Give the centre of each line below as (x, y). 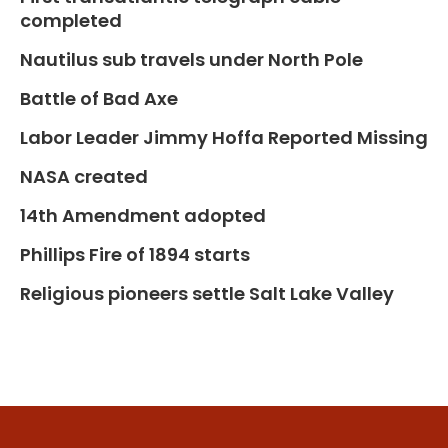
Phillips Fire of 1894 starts (135, 255)
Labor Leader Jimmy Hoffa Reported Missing (224, 138)
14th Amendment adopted (143, 216)
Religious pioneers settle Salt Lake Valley (207, 294)
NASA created (84, 177)
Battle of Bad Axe (99, 99)
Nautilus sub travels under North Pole (191, 60)
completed (71, 21)
